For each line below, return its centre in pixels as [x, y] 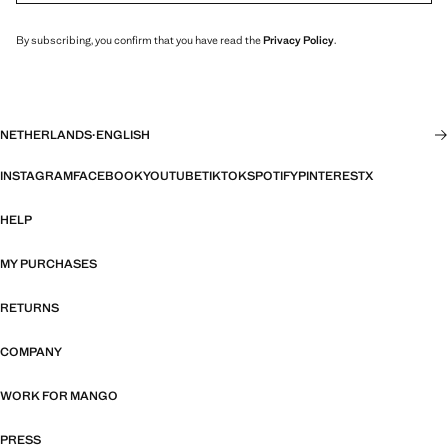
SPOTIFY [272, 176]
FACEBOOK [108, 176]
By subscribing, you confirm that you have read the [139, 40]
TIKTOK [224, 176]
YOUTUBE [172, 176]
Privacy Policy [298, 40]
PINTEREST [331, 176]
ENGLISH [123, 135]
